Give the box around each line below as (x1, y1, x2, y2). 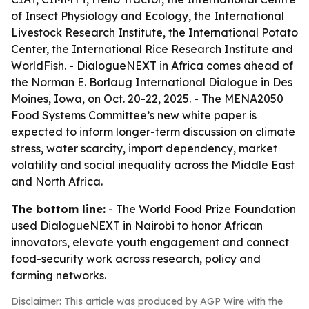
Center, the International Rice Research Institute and (11, 42, 293, 56)
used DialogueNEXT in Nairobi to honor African (11, 219, 263, 232)
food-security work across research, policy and (11, 252, 261, 266)
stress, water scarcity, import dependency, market (11, 141, 277, 155)
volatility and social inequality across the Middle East (11, 158, 295, 172)
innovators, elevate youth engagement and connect (11, 235, 289, 249)
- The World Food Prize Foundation (106, 202, 296, 216)
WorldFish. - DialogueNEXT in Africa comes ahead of (11, 59, 293, 72)
